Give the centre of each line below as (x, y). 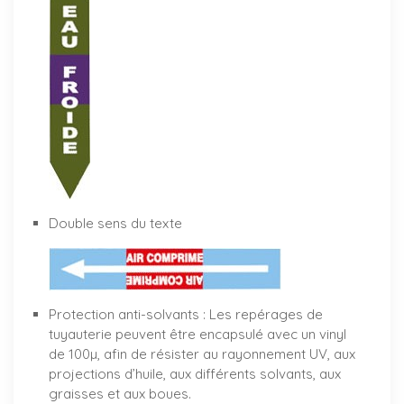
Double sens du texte (115, 224)
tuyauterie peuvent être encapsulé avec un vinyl (197, 335)
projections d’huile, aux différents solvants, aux (195, 374)
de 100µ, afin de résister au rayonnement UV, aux (202, 354)
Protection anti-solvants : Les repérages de (186, 315)
